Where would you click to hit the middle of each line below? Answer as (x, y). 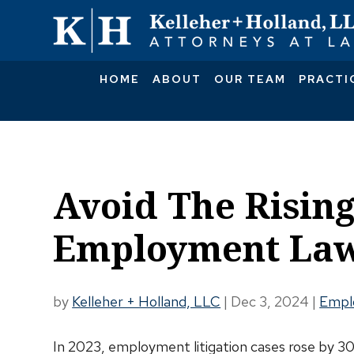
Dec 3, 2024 (270, 301)
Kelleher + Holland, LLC (147, 301)
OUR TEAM (250, 79)
